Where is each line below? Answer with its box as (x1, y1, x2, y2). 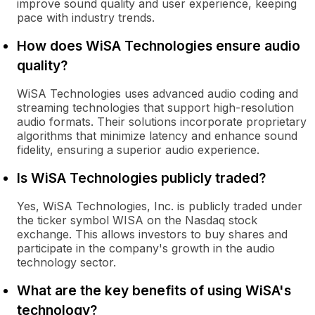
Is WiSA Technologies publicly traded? (17, 169, 266, 186)
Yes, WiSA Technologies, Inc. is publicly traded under (17, 199, 302, 213)
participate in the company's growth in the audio (17, 241, 275, 255)
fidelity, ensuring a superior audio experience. (17, 143, 259, 157)
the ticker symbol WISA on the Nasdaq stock (17, 213, 257, 227)
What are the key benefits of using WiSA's (17, 282, 291, 299)
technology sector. (17, 255, 116, 269)
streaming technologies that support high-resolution (17, 101, 294, 115)
